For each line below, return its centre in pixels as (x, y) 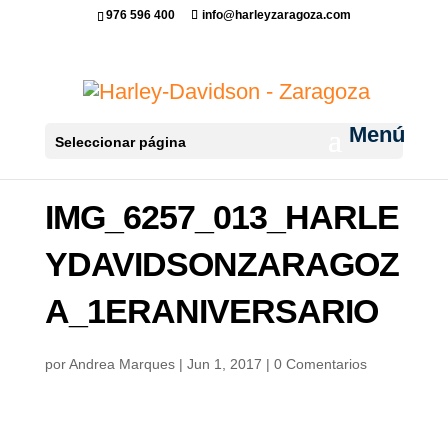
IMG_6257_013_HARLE (221, 217)
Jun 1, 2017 (224, 364)
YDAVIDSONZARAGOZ (221, 264)
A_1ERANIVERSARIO (211, 311)
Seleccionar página (120, 141)
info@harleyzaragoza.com (276, 15)
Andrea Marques (121, 364)
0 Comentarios (320, 364)
